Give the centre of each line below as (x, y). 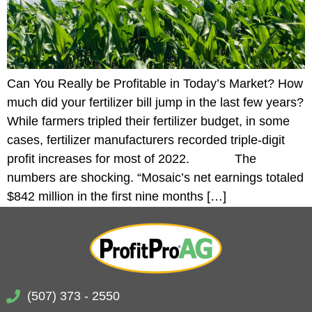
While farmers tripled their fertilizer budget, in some (148, 121)
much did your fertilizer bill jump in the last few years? (155, 102)
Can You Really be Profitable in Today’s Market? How (155, 83)
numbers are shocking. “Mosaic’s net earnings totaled (155, 177)
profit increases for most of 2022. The (132, 158)
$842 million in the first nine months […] (117, 196)
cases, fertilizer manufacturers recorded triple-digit (146, 140)
